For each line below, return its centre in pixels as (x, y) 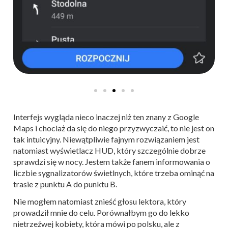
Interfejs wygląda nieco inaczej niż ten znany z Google (106, 117)
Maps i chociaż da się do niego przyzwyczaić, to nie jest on (114, 128)
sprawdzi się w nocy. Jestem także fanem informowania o (112, 161)
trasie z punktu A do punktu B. (65, 184)
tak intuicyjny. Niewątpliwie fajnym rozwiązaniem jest (106, 139)
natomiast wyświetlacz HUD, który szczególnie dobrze (109, 150)
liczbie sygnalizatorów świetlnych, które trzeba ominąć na (114, 173)
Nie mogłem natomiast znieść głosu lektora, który (100, 201)
